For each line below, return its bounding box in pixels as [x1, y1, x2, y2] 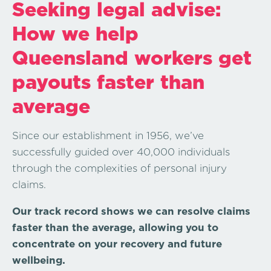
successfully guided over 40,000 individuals [12, 146, 230, 158]
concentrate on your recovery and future [12, 238, 222, 250]
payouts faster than [12, 70, 204, 94]
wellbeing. [12, 254, 65, 267]
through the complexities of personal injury [12, 162, 227, 175]
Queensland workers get [12, 46, 252, 70]
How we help [12, 22, 139, 46]
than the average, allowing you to [45, 221, 218, 234]
